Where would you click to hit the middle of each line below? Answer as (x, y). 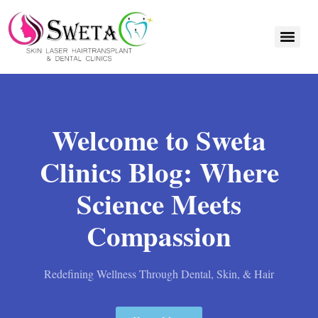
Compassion (159, 235)
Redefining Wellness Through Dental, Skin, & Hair (159, 273)
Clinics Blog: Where (159, 171)
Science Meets (159, 203)
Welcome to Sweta (159, 139)
